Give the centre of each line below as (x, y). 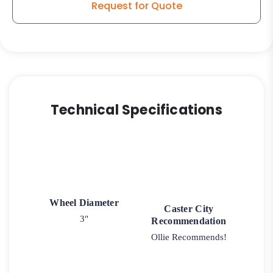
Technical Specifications (136, 110)
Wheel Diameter (84, 202)
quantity (69, 13)
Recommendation (189, 221)
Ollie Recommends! (189, 237)
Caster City (189, 208)
